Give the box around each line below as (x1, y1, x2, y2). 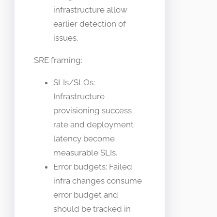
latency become (53, 134, 115, 144)
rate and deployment (53, 120, 134, 130)
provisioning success (53, 106, 132, 116)
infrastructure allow (53, 5, 127, 15)
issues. (53, 33, 78, 43)
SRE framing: (34, 55, 82, 65)
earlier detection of (53, 19, 126, 29)
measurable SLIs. (53, 148, 117, 158)
